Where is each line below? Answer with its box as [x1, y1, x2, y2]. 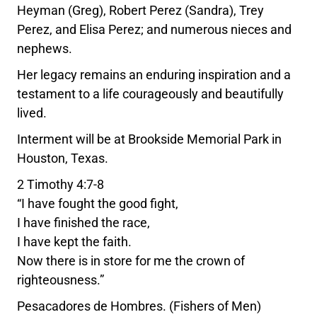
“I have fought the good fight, [17, 195, 179, 211]
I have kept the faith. [17, 234, 132, 249]
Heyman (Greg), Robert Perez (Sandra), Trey [17, 2, 265, 18]
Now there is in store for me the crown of [17, 253, 246, 268]
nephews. [17, 40, 73, 56]
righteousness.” [17, 272, 105, 287]
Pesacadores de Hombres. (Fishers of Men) [17, 298, 262, 313]
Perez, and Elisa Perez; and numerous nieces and [17, 21, 292, 37]
